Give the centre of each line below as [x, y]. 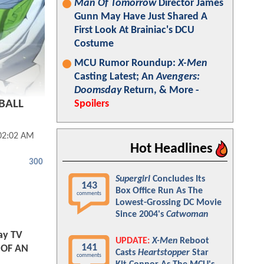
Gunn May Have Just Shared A [141, 17]
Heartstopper [164, 253]
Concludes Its [178, 179]
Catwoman [187, 214]
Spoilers [92, 104]
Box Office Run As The [159, 191]
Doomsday [98, 90]
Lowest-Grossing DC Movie [169, 203]
